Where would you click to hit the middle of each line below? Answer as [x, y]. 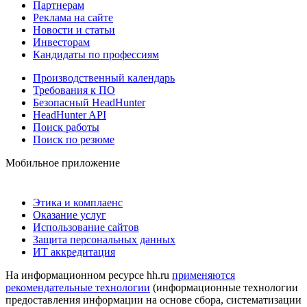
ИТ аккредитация [74, 251]
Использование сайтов [86, 227]
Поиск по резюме [74, 139]
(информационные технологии [224, 287]
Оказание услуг [70, 214]
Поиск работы [66, 127]
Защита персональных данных [104, 239]
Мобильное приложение [63, 162]
